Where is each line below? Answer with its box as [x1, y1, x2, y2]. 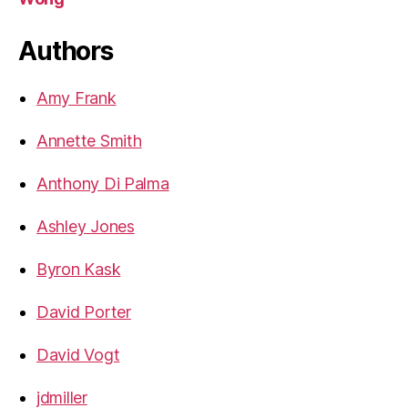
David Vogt [36, 344, 120, 364]
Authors [18, 35, 113, 66]
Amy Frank [36, 87, 117, 107]
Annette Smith [36, 130, 142, 150]
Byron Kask [36, 259, 121, 279]
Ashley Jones [36, 216, 135, 236]
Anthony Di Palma [36, 173, 169, 193]
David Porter [36, 301, 131, 321]
